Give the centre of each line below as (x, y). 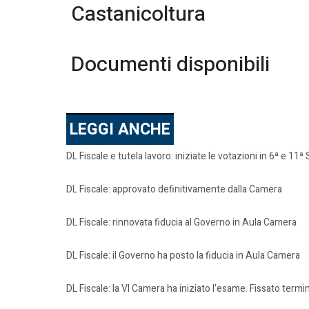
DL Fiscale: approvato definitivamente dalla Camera (174, 189)
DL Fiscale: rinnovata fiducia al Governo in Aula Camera (181, 222)
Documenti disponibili (168, 65)
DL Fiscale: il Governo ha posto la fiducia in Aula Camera (183, 256)
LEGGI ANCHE (120, 130)
